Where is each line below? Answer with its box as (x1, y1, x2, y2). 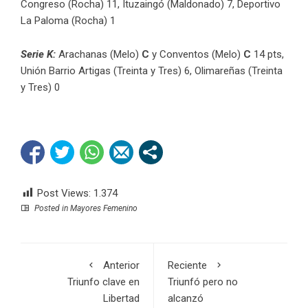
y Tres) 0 (21, 80, 60, 93)
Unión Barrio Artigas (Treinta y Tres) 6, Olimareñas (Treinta (21, 64, 283, 77)
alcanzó (168, 291, 203, 305)
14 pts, (251, 47, 284, 60)
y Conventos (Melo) (149, 47, 243, 60)
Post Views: (37, 186, 91, 199)
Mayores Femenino (70, 203, 137, 213)
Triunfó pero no (168, 275, 238, 288)
